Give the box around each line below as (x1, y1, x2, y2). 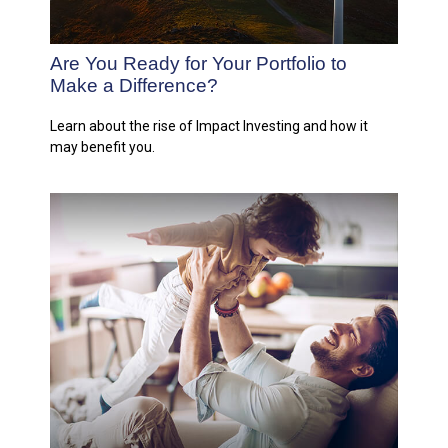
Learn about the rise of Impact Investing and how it (50, 118, 368, 135)
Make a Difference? (50, 75, 218, 97)
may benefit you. (50, 139, 155, 156)
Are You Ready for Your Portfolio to (50, 53, 347, 75)
